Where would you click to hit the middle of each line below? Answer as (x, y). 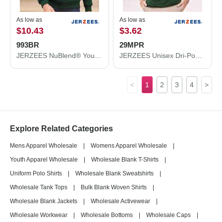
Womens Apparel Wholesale (129, 146)
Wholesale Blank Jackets (44, 201)
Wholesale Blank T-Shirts (125, 160)
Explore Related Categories (61, 129)
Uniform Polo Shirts (36, 173)
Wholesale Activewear (120, 201)
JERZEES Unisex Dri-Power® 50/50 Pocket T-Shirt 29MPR (199, 55)
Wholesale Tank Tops (39, 187)
